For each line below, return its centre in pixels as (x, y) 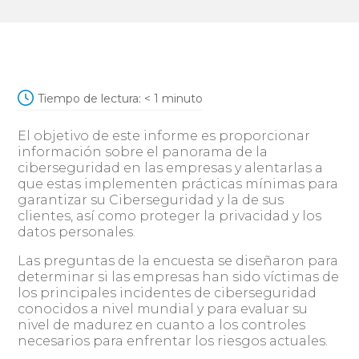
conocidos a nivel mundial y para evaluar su (163, 309)
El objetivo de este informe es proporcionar (164, 136)
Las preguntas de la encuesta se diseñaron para (178, 261)
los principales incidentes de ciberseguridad (167, 293)
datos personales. (77, 232)
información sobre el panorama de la (143, 152)
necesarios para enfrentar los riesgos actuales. (173, 341)
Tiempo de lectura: (90, 99)
